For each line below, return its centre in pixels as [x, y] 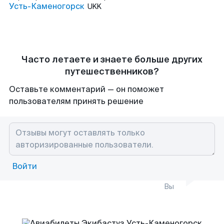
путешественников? [112, 71]
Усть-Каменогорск [47, 6]
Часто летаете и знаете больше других [112, 59]
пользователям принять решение [76, 101]
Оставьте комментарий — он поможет [86, 89]
